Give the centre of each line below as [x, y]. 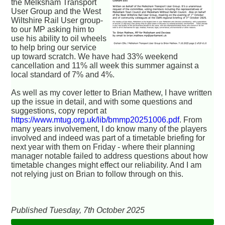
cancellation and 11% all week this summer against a [105, 65]
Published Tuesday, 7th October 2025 [78, 210]
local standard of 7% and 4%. [63, 74]
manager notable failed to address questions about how [110, 156]
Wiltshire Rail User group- [57, 20]
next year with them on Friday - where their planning [103, 147]
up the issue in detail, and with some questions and [102, 101]
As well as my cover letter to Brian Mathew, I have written [112, 92]
